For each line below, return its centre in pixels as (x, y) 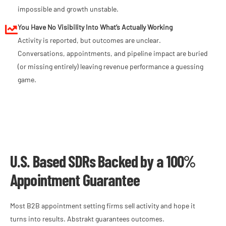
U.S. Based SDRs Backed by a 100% (103, 161)
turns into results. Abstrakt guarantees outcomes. (87, 219)
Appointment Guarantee (75, 180)
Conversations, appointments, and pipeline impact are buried (113, 53)
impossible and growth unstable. (68, 9)
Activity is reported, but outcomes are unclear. (89, 40)
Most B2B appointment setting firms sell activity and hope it (103, 206)
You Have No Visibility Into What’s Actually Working (95, 27)
